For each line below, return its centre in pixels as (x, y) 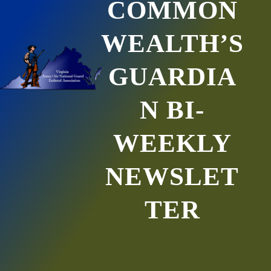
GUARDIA (172, 77)
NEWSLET (172, 176)
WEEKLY (172, 143)
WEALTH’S (172, 43)
